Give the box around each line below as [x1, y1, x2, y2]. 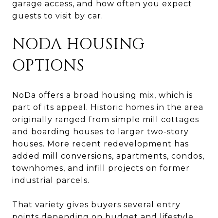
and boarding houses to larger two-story [12, 127, 189, 136]
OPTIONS [12, 55, 85, 76]
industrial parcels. [12, 175, 90, 185]
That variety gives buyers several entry [12, 200, 181, 209]
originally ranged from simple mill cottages [12, 114, 199, 124]
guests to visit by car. [12, 11, 103, 20]
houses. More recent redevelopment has [12, 139, 189, 148]
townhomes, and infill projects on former [12, 163, 190, 173]
